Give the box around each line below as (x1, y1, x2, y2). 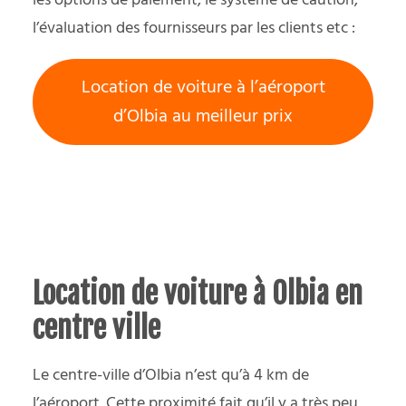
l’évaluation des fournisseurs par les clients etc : (33, 15, 355, 43)
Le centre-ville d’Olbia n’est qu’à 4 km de (33, 362, 309, 390)
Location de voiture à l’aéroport (81, 72, 325, 102)
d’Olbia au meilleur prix (113, 101, 293, 131)
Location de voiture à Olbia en (33, 275, 362, 313)
